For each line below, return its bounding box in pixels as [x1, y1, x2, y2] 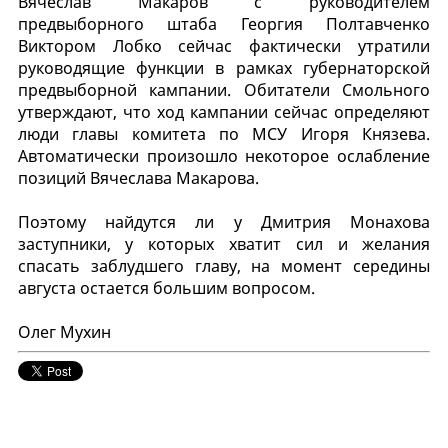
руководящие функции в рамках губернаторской [17, 56, 431, 79]
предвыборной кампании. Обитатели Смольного [17, 78, 431, 101]
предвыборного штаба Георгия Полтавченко [17, 12, 431, 35]
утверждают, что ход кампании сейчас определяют [17, 100, 431, 123]
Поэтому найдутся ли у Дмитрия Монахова [17, 210, 431, 233]
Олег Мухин [17, 320, 111, 343]
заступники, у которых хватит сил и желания [17, 232, 431, 255]
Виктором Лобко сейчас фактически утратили [17, 34, 431, 57]
